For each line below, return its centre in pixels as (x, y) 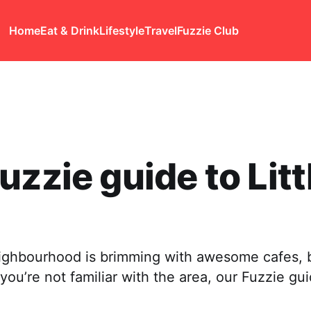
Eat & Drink (70, 31)
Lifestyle (122, 31)
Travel (161, 31)
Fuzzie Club (208, 31)
